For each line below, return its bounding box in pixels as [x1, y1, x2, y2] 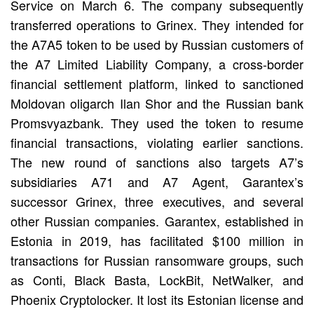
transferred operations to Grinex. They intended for [11, 15, 303, 34]
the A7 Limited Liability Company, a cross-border [11, 54, 303, 73]
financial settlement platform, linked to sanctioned [11, 74, 303, 93]
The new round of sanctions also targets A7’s [11, 152, 303, 171]
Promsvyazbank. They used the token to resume [11, 113, 303, 132]
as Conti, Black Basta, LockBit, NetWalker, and [11, 270, 303, 289]
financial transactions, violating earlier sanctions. [11, 132, 303, 151]
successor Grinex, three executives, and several [11, 191, 303, 210]
